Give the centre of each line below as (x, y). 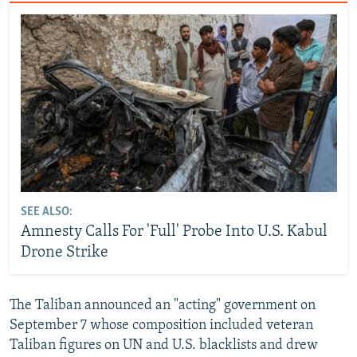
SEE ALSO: (46, 212)
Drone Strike (64, 253)
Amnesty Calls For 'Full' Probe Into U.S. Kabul (174, 232)
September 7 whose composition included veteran (161, 325)
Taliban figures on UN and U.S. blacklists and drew (164, 345)
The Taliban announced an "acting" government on (163, 305)
